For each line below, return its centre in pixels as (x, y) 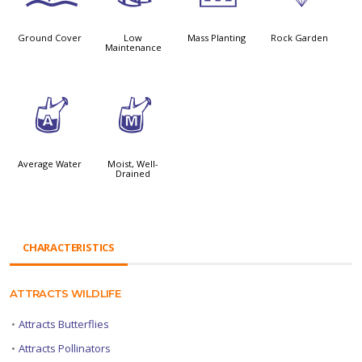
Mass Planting (216, 38)
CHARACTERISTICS (69, 247)
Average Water (50, 163)
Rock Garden (300, 38)
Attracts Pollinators (65, 348)
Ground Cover (50, 38)
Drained (133, 173)
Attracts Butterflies (64, 324)
